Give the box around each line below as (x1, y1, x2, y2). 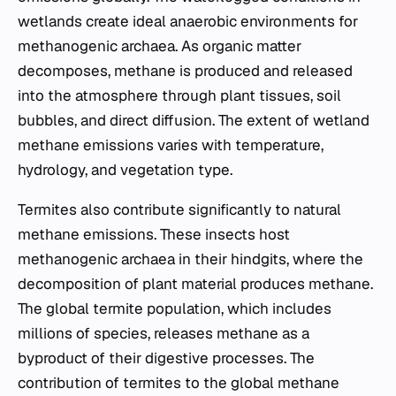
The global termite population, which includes (18, 299, 331, 318)
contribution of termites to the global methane (18, 373, 339, 392)
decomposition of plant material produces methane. (18, 274, 373, 293)
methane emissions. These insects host (18, 225, 290, 244)
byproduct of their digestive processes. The (18, 348, 315, 368)
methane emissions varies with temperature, (18, 135, 324, 155)
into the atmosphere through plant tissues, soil (18, 86, 341, 105)
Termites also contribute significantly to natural (18, 200, 341, 219)
